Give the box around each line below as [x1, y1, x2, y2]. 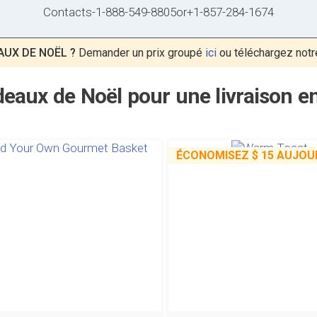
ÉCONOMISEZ [175, 149, 252, 162]
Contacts [43, 5, 92, 19]
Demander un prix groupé [76, 46, 205, 59]
